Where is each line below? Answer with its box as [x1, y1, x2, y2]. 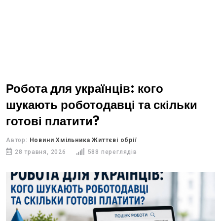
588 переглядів [87, 148, 137, 155]
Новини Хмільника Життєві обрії [29, 137, 137, 144]
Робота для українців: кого [6, 82, 163, 96]
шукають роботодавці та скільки [6, 99, 197, 112]
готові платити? [6, 115, 100, 128]
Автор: [6, 137, 30, 144]
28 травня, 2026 [14, 148, 66, 155]
